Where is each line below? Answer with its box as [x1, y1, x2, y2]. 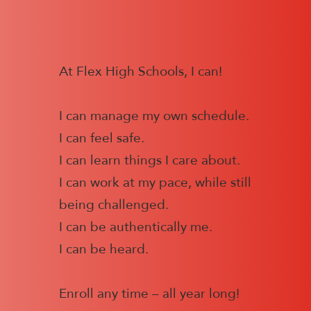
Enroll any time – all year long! [59, 285, 239, 303]
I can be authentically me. [59, 218, 212, 237]
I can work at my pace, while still [59, 174, 251, 192]
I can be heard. [59, 240, 149, 259]
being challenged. [59, 196, 169, 215]
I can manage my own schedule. [59, 107, 249, 126]
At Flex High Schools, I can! [59, 62, 222, 81]
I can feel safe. [59, 129, 144, 148]
